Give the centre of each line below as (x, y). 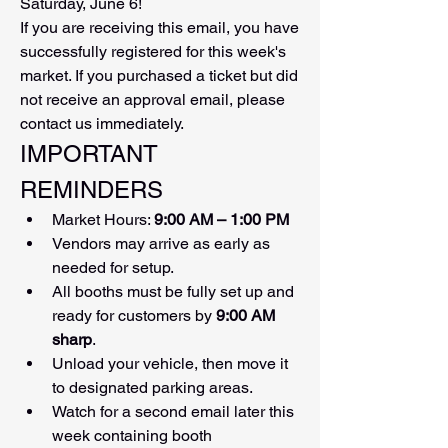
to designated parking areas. (152, 388)
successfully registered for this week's (153, 52)
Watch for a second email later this (173, 412)
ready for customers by (134, 316)
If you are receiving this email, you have (159, 28)
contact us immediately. (102, 124)
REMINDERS (91, 190)
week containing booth (132, 436)
